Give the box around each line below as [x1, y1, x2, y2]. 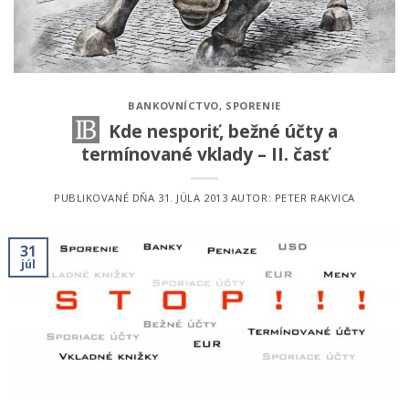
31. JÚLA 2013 [157, 190, 228, 204]
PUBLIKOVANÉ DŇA [53, 190, 158, 204]
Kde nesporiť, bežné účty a [108, 119, 338, 144]
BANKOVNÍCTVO [128, 99, 220, 113]
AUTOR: [227, 190, 275, 204]
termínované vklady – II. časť [80, 142, 329, 167]
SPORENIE [225, 99, 281, 113]
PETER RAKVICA [274, 190, 355, 204]
